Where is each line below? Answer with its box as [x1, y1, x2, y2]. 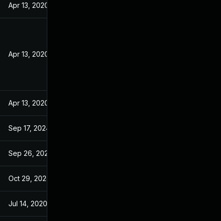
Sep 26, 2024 [8, 149, 53, 157]
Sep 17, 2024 [8, 124, 50, 132]
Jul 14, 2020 [8, 199, 47, 208]
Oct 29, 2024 [8, 174, 51, 183]
